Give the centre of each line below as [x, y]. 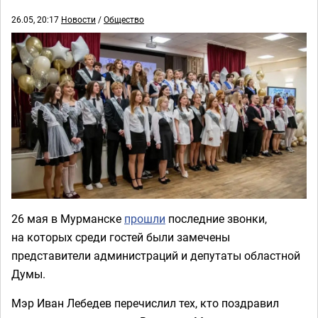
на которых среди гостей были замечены [121, 237]
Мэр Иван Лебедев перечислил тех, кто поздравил [145, 303]
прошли [145, 219]
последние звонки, [216, 219]
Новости [78, 19]
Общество [124, 19]
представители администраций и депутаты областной [156, 256]
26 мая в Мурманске [68, 219]
